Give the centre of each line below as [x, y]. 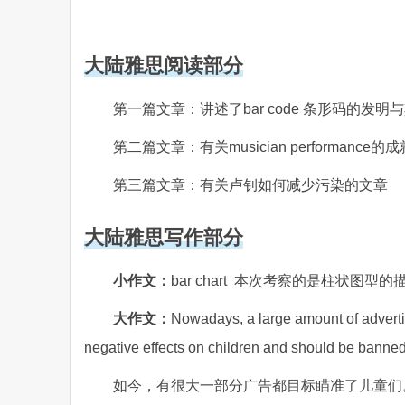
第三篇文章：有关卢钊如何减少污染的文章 [250, 185]
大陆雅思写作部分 [164, 237]
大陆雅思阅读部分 [164, 66]
